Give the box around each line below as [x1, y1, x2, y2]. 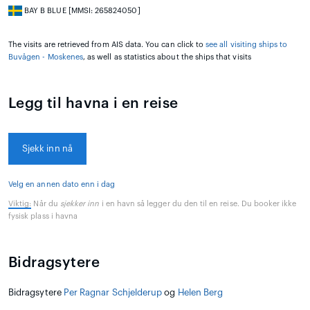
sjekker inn [60, 199, 100, 208]
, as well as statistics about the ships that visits [83, 53, 251, 61]
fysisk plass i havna [8, 212, 78, 220]
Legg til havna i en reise [8, 95, 179, 111]
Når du [31, 199, 60, 208]
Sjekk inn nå [22, 143, 73, 153]
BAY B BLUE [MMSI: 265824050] [22, 6, 140, 15]
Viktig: [8, 199, 32, 208]
